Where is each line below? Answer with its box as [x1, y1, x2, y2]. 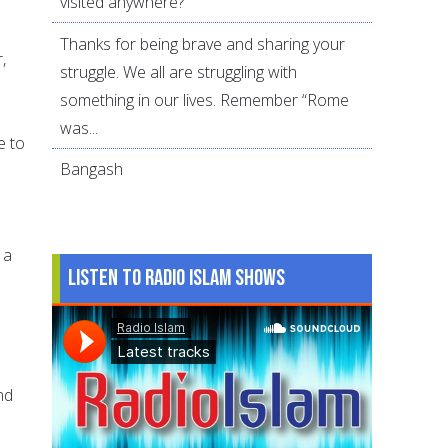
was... [60, 116, 99, 139]
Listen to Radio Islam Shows [68, 263, 286, 292]
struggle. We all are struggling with [60, 60, 298, 83]
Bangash [60, 158, 124, 181]
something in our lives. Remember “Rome [60, 88, 350, 111]
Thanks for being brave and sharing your [60, 32, 346, 55]
